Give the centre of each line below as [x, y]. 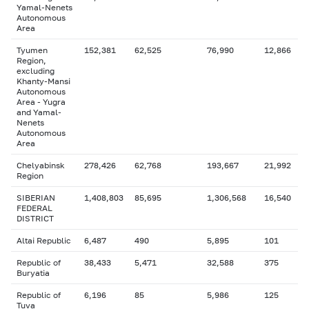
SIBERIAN [36, 198]
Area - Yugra [41, 102]
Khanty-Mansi [43, 81]
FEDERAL [34, 208]
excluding [36, 71]
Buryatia [33, 273]
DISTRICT [35, 218]
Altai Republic [44, 240]
